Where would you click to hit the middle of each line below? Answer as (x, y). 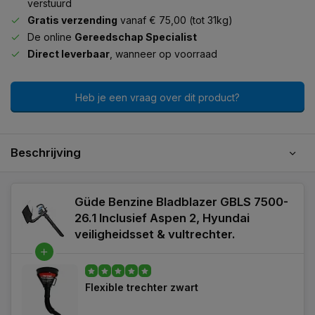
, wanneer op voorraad (163, 54)
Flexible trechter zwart (142, 287)
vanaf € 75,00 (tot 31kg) (175, 20)
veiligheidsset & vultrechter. (155, 234)
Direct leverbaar (69, 54)
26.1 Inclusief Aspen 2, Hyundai (162, 218)
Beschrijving (46, 153)
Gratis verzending (72, 20)
